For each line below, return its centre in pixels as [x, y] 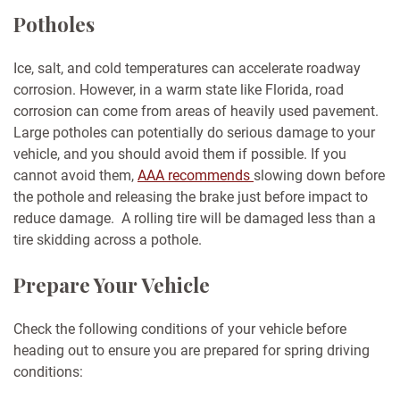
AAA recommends [196, 176]
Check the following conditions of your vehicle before [180, 329]
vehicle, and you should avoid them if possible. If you [180, 154]
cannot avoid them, [75, 176]
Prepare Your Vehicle [112, 285]
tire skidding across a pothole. [108, 240]
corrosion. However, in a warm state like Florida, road [179, 90]
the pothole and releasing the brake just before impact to [191, 197]
